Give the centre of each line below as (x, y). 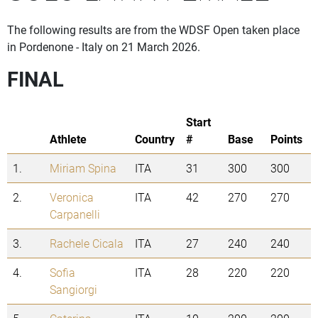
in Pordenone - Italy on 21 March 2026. (104, 47)
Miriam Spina (83, 168)
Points (286, 139)
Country (155, 139)
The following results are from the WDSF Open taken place (153, 30)
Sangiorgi (73, 290)
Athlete (68, 139)
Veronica (72, 197)
